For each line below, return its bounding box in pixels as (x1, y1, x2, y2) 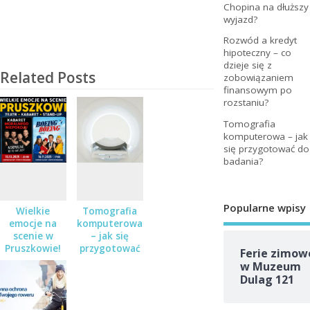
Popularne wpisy (223, 200, 306, 215)
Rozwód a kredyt (223, 34, 297, 47)
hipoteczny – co (223, 46, 291, 60)
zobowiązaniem (223, 71, 293, 84)
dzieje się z (223, 59, 272, 72)
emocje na (9, 217, 57, 230)
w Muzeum (239, 259, 301, 275)
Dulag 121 (239, 272, 294, 288)
